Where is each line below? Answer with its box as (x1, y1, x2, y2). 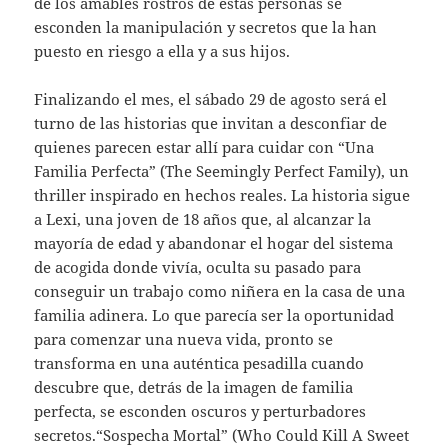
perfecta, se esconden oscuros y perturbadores (34, 400, 367, 421)
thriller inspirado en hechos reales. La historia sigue (34, 184, 411, 205)
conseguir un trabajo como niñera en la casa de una (34, 280, 406, 301)
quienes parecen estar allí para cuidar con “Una (34, 136, 375, 157)
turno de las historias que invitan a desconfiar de (34, 112, 388, 133)
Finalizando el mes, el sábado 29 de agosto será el (34, 88, 388, 109)
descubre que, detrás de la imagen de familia (34, 376, 354, 397)
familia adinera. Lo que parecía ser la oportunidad (34, 304, 395, 325)
